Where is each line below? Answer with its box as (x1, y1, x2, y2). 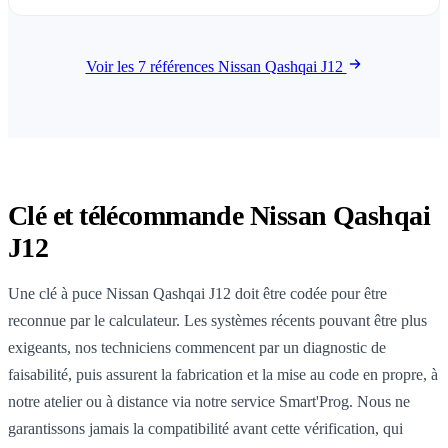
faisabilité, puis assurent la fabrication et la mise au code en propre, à (8, 366, 438, 383)
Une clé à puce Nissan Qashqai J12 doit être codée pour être (8, 285, 387, 302)
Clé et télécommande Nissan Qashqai (8, 200, 430, 231)
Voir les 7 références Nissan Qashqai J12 (85, 58, 347, 75)
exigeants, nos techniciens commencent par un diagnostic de (8, 339, 386, 356)
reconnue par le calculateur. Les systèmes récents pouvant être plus (8, 312, 427, 329)
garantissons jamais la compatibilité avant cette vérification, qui (8, 420, 403, 437)
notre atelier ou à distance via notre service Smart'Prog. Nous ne (8, 393, 410, 410)
